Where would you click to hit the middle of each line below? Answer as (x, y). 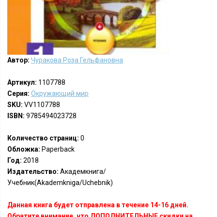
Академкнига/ (82, 171)
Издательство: (33, 171)
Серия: (18, 93)
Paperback (57, 149)
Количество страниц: (43, 138)
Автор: (18, 60)
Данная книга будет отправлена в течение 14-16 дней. (98, 205)
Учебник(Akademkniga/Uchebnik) (60, 183)
